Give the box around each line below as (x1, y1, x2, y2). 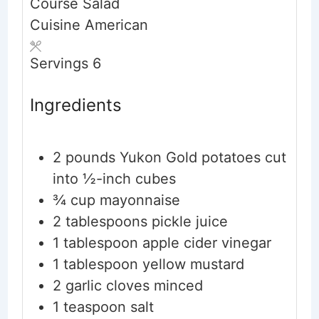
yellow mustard (142, 256, 244, 273)
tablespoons (65, 213, 147, 231)
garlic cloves (65, 277, 150, 295)
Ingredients (29, 95, 122, 116)
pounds (65, 149, 115, 167)
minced (153, 277, 203, 295)
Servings (29, 54, 93, 72)
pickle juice (151, 213, 228, 231)
